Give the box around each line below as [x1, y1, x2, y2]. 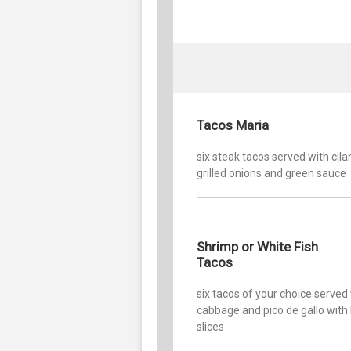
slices [197, 320, 224, 333]
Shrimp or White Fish [197, 238, 318, 255]
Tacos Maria [197, 117, 269, 133]
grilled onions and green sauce [197, 166, 346, 179]
